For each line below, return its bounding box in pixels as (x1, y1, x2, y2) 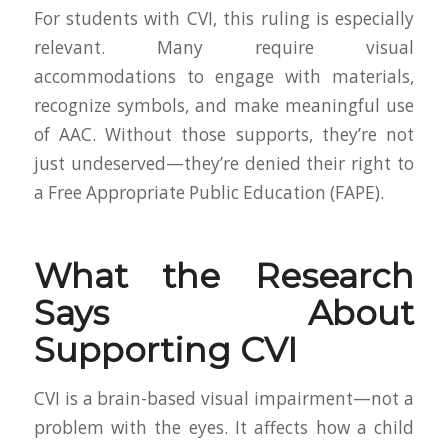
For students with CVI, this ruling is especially (33, 6, 415, 30)
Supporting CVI (33, 328, 297, 371)
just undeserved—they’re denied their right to (33, 151, 415, 175)
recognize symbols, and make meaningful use (33, 93, 415, 117)
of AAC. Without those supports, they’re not (33, 122, 415, 146)
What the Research (33, 254, 415, 297)
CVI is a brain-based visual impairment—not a (33, 386, 415, 410)
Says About (33, 291, 415, 334)
